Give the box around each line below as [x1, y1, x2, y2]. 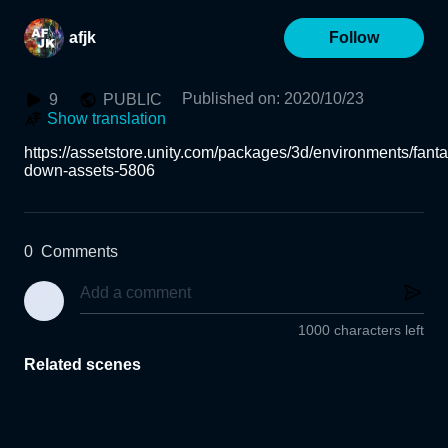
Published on [182, 90, 276, 107]
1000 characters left [298, 322, 424, 339]
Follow [329, 29, 379, 46]
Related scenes [24, 356, 141, 374]
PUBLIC [103, 91, 162, 108]
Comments [41, 243, 118, 260]
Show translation [47, 110, 166, 127]
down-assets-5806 [24, 162, 155, 179]
